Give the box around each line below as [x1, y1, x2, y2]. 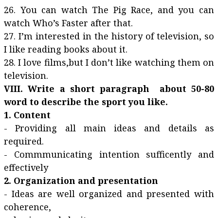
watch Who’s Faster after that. [4, 17, 133, 29]
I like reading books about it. [4, 43, 127, 55]
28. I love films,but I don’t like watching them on [4, 56, 214, 68]
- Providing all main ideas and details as [4, 122, 214, 134]
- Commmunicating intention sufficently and [4, 148, 214, 160]
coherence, [4, 201, 51, 213]
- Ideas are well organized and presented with [4, 188, 214, 200]
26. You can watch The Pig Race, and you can [4, 4, 214, 16]
